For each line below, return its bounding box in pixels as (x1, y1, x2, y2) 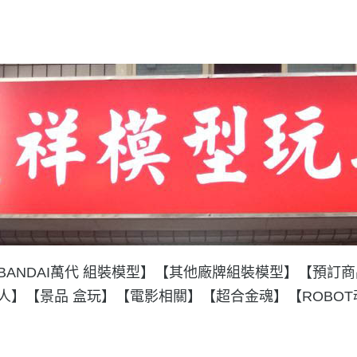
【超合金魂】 (202, 288, 288, 304)
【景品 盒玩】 (25, 288, 116, 304)
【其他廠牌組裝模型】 (155, 265, 298, 280)
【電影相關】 (116, 288, 202, 304)
